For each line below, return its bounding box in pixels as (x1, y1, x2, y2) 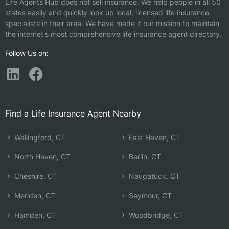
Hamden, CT (12, 211, 56, 219)
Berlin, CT (127, 152, 161, 161)
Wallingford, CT (12, 133, 65, 142)
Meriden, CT (12, 191, 55, 200)
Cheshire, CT (12, 172, 57, 180)
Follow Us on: (5, 49, 49, 57)
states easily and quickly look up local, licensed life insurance (5, 8, 209, 17)
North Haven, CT (12, 152, 71, 161)
